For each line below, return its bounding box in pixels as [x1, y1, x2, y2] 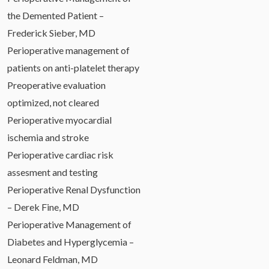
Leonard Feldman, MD [7, 253, 98, 265]
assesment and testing [7, 166, 98, 178]
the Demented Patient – [7, 9, 104, 21]
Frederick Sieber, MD [7, 26, 95, 38]
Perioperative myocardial [7, 113, 112, 125]
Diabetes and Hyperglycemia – [7, 235, 134, 247]
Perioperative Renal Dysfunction [7, 183, 141, 195]
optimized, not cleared [7, 96, 99, 108]
